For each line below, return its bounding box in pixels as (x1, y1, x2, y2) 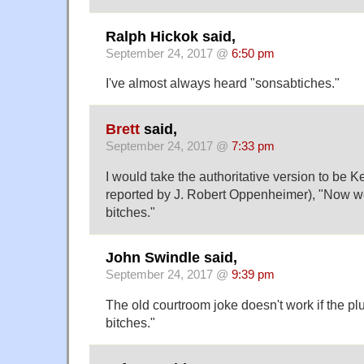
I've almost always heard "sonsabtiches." (106, 76, 340, 91)
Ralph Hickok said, (106, 28, 236, 45)
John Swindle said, (106, 249, 237, 266)
